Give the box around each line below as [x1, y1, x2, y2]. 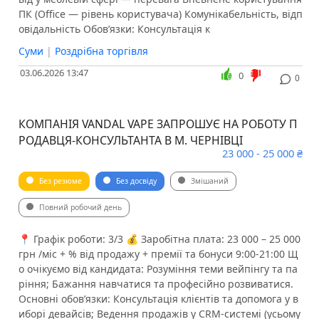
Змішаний [190, 176, 229, 187]
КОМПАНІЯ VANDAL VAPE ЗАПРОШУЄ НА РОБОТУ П [18, 116, 298, 132]
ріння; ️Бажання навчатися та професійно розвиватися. [18, 277, 293, 291]
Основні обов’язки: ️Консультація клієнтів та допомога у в [18, 292, 298, 306]
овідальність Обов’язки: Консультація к [18, 22, 210, 36]
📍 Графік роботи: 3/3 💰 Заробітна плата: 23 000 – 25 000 [18, 232, 300, 246]
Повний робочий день [38, 202, 122, 213]
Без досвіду [115, 176, 157, 187]
